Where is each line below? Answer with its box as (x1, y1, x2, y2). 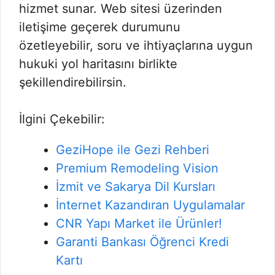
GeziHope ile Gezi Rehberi (56, 142, 209, 157)
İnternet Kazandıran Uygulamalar (56, 198, 245, 212)
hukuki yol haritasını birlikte (19, 56, 177, 71)
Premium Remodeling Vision (56, 161, 219, 176)
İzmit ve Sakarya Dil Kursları (56, 179, 215, 194)
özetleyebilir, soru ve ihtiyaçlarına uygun (19, 38, 253, 53)
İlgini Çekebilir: (19, 112, 105, 126)
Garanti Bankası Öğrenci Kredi (56, 234, 229, 249)
